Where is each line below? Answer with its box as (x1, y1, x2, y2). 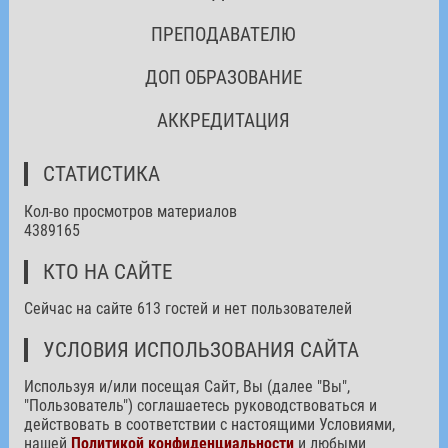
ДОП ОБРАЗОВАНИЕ (145, 65, 303, 89)
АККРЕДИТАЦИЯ (157, 108, 291, 132)
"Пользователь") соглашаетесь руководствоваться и (23, 395, 377, 415)
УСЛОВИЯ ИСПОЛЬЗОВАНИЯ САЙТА (42, 337, 359, 362)
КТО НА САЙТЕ (42, 259, 172, 284)
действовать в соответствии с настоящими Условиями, (23, 414, 395, 434)
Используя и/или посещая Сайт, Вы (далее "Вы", (23, 376, 350, 396)
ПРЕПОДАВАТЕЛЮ (151, 22, 297, 46)
